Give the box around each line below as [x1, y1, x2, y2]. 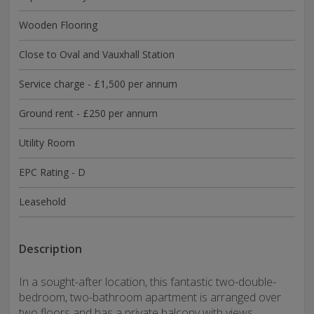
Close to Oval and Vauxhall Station [19, 48, 175, 61]
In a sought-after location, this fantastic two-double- [19, 274, 276, 289]
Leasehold [19, 195, 66, 208]
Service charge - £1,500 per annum [19, 77, 177, 90]
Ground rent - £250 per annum [19, 107, 158, 120]
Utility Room [19, 136, 75, 149]
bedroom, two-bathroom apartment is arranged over [19, 289, 281, 305]
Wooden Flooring [19, 18, 97, 32]
